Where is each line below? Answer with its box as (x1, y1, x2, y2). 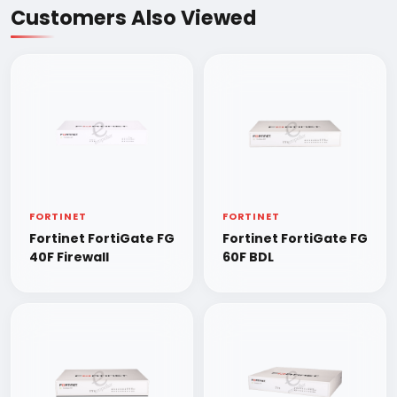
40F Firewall (29, 248, 109, 266)
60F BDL (222, 248, 274, 266)
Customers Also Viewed (11, 4, 256, 32)
